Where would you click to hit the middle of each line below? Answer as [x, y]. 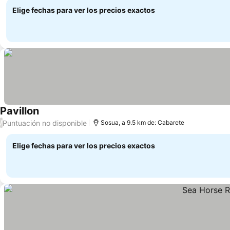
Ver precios [61, 117]
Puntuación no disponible [45, 123]
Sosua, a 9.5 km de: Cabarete [142, 122]
